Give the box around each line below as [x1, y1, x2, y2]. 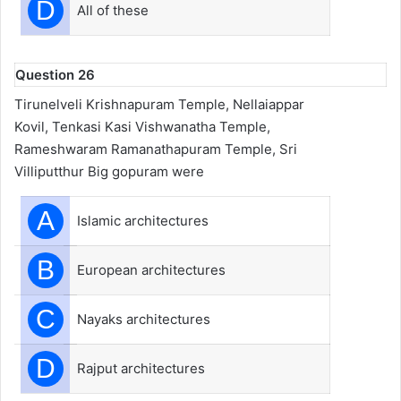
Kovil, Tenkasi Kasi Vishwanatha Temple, [14, 118, 270, 135]
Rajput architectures [77, 360, 205, 377]
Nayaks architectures [77, 311, 210, 328]
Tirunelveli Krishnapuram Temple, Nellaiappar [14, 96, 304, 113]
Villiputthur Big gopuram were [14, 163, 204, 180]
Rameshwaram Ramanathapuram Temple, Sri [14, 141, 297, 158]
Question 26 [15, 65, 95, 83]
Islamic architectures [77, 212, 209, 229]
